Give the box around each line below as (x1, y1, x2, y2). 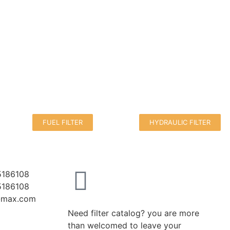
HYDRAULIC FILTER (149, 118, 210, 127)
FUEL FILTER (43, 118, 83, 127)
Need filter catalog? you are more (68, 208, 199, 219)
